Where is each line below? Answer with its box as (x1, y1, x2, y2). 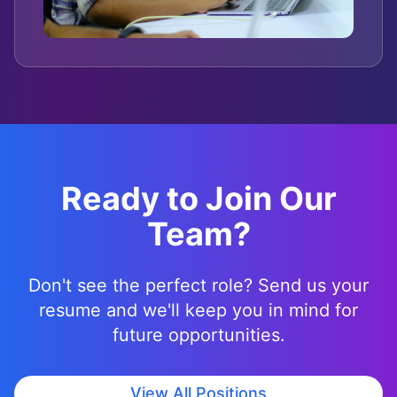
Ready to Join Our (60, 179, 337, 218)
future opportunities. (112, 324, 285, 346)
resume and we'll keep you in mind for (39, 300, 358, 321)
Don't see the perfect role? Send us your (28, 275, 369, 296)
